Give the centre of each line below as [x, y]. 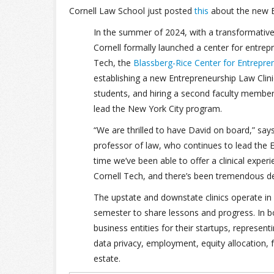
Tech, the [113, 63]
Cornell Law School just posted [132, 11]
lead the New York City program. [158, 109]
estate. [107, 258]
